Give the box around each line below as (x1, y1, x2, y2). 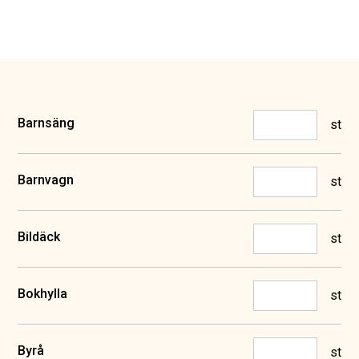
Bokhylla (18, 286, 68, 301)
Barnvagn (18, 172, 75, 188)
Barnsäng (18, 115, 75, 131)
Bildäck (18, 229, 61, 244)
